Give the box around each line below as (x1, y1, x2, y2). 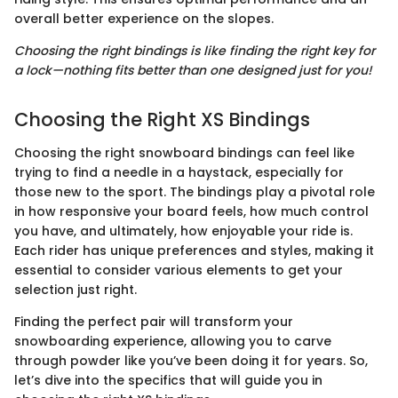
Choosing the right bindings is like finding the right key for (14, 41, 375, 60)
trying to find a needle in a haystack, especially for (14, 163, 344, 182)
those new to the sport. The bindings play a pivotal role (14, 183, 375, 202)
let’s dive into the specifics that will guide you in (14, 371, 322, 390)
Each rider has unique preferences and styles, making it (14, 242, 374, 260)
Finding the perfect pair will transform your (14, 313, 293, 331)
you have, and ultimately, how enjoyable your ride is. (14, 222, 353, 241)
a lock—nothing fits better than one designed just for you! (14, 60, 371, 79)
